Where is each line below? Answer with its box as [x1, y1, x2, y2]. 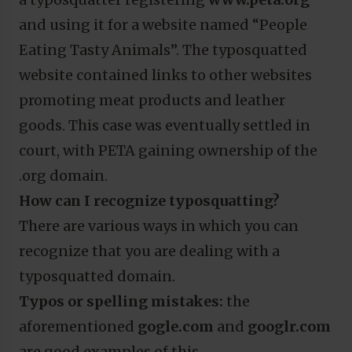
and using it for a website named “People [19, 15, 307, 34]
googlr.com [247, 317, 331, 335]
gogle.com [137, 317, 214, 335]
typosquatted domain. [19, 266, 175, 285]
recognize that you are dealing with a [19, 241, 280, 260]
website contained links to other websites [19, 65, 312, 84]
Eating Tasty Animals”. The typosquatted [19, 40, 307, 59]
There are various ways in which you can [19, 216, 299, 235]
